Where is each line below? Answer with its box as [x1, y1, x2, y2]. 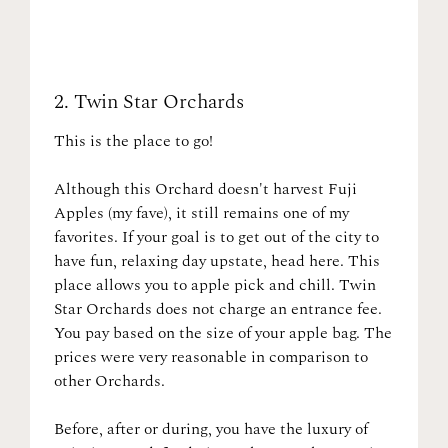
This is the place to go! [54, 129, 213, 153]
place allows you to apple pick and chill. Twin [54, 273, 376, 297]
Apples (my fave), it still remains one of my [54, 201, 349, 225]
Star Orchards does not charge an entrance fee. [54, 297, 382, 321]
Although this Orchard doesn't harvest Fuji [54, 177, 357, 201]
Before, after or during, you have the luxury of [54, 417, 368, 441]
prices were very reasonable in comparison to [54, 345, 368, 369]
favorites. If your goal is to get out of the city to [54, 225, 379, 249]
